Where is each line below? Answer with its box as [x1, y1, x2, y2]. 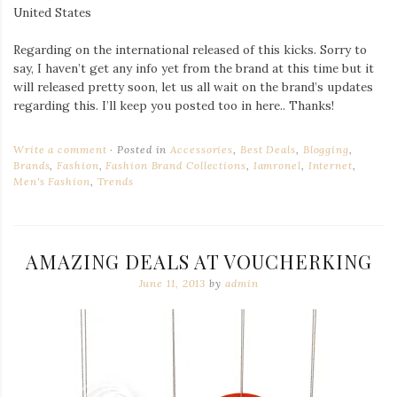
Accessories [170, 142, 234, 156]
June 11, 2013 [138, 276, 206, 290]
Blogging [302, 142, 349, 156]
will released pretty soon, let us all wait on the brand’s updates [13, 78, 373, 95]
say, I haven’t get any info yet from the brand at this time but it [13, 59, 374, 76]
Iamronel [253, 158, 301, 172]
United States [13, 4, 91, 21]
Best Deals [239, 142, 296, 156]
